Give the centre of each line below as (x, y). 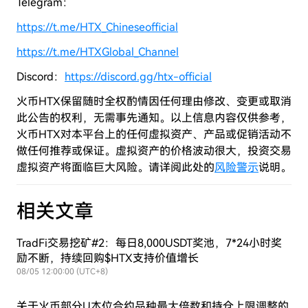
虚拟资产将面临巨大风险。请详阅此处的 (115, 167)
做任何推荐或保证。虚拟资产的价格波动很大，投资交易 (154, 151)
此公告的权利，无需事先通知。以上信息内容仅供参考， (154, 118)
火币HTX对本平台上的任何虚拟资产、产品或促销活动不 (154, 134)
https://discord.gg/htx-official (138, 77)
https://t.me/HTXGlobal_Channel (98, 52)
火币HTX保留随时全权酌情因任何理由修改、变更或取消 (154, 101)
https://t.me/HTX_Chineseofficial (97, 27)
